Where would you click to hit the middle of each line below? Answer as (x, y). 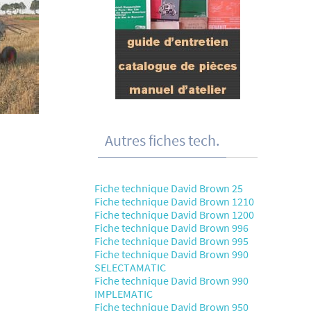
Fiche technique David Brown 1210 (174, 201)
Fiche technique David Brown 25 (169, 188)
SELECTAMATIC (130, 267)
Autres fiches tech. (162, 140)
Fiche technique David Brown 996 (171, 228)
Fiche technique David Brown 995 (171, 241)
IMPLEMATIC (124, 294)
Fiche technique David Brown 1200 (174, 215)
